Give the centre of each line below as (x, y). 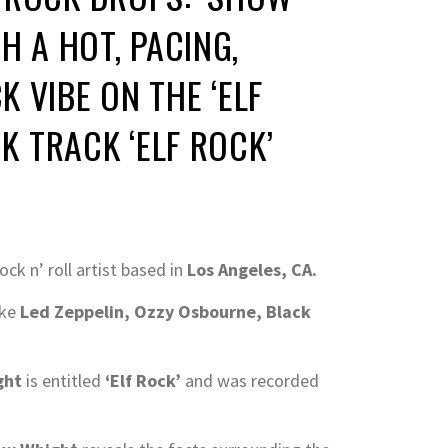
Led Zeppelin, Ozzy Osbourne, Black (165, 311)
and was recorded (250, 380)
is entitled (61, 380)
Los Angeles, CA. (252, 269)
